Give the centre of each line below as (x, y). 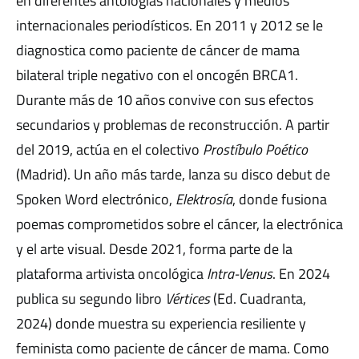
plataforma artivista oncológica (111, 273)
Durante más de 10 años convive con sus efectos (165, 99)
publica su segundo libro (91, 298)
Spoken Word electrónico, (96, 199)
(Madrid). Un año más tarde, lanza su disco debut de (173, 174)
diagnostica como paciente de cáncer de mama (158, 50)
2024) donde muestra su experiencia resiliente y (161, 323)
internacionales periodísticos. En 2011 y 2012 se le (169, 25)
